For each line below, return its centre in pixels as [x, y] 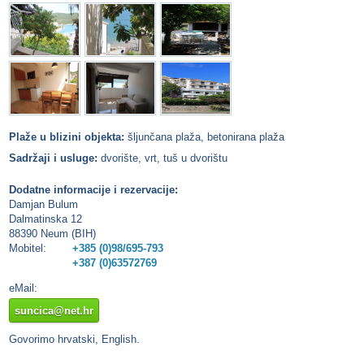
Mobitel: [28, 249]
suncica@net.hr [54, 310]
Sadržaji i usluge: [53, 158]
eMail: [23, 288]
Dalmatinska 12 [45, 219]
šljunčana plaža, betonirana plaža [204, 136]
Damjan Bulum [43, 205]
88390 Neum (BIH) [52, 234]
